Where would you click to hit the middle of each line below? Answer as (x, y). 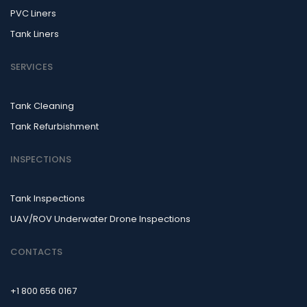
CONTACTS (36, 252)
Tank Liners (35, 34)
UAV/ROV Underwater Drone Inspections (100, 219)
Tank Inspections (48, 198)
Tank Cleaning (42, 106)
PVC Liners (33, 13)
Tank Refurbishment (54, 126)
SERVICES (32, 67)
